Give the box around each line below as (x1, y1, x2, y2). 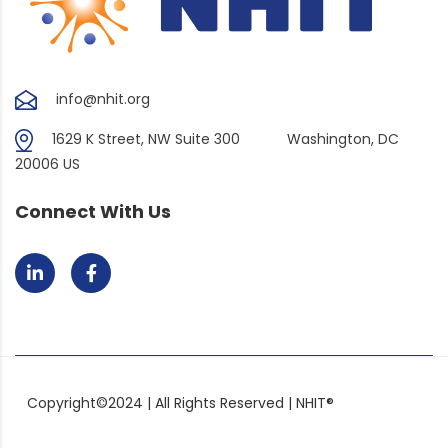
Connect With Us (15, 198, 171, 224)
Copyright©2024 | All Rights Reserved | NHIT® (26, 392, 334, 413)
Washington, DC (287, 129, 399, 150)
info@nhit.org (52, 89, 150, 110)
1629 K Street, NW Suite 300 (52, 129, 252, 150)
